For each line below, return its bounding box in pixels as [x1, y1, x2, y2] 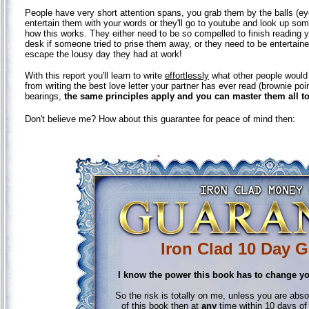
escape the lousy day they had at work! [25, 48, 182, 59]
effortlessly [165, 70, 209, 81]
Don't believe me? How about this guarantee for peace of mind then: [25, 113, 295, 124]
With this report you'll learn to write [25, 70, 165, 81]
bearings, [25, 90, 64, 101]
